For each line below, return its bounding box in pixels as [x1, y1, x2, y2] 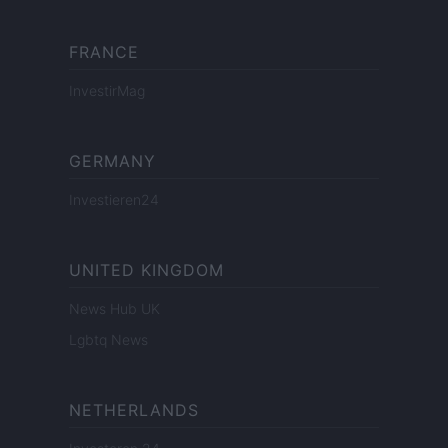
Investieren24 [69, 191, 159, 209]
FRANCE [69, 42, 139, 63]
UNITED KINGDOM [69, 260, 224, 281]
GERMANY [69, 151, 156, 172]
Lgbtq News [69, 331, 148, 349]
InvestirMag [69, 82, 145, 100]
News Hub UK [69, 300, 160, 318]
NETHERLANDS [69, 400, 199, 421]
